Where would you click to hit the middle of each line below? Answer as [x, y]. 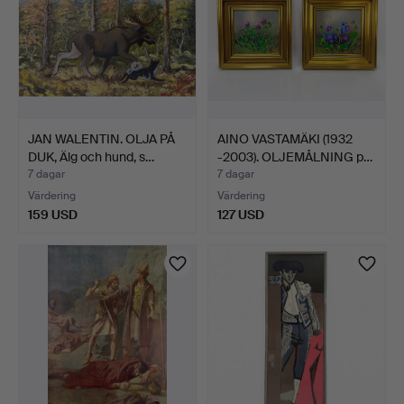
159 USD [53, 214]
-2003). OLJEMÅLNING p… [295, 156]
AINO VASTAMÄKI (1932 [285, 138]
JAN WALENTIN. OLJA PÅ [101, 138]
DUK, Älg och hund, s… [91, 156]
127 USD [241, 214]
